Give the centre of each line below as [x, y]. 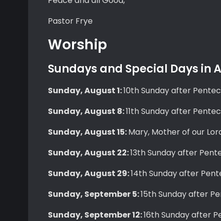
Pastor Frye [70, 21]
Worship [77, 45]
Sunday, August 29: [89, 173]
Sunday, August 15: [88, 132]
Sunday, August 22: [89, 153]
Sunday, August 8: [87, 111]
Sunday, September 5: [94, 194]
